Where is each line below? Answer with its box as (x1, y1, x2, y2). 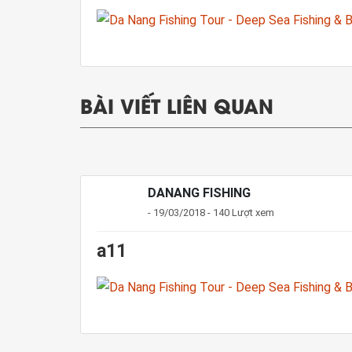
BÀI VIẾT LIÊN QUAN (80, 90, 273, 119)
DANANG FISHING (148, 185, 251, 200)
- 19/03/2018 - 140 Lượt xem (148, 206, 274, 218)
